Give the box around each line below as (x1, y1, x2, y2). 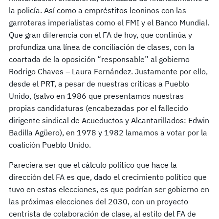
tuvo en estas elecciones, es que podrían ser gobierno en (9, 184, 209, 195)
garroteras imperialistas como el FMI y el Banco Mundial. (9, 18, 209, 28)
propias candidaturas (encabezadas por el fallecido (9, 103, 188, 113)
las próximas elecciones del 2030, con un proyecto (9, 197, 188, 207)
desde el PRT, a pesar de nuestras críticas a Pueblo (9, 79, 189, 89)
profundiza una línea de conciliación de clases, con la (9, 42, 195, 52)
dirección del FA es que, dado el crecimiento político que (9, 172, 207, 182)
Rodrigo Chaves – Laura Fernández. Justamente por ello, (9, 66, 208, 77)
